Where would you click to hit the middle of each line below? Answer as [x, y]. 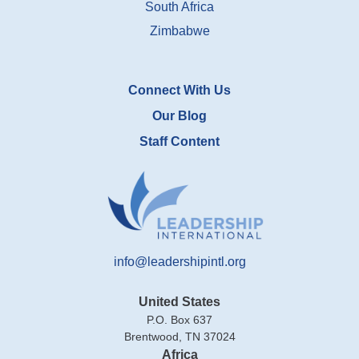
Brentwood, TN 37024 [179, 336]
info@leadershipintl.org [179, 261]
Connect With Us [179, 90]
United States [179, 301]
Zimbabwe [179, 30]
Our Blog [179, 115]
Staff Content [179, 141]
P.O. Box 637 [179, 319]
